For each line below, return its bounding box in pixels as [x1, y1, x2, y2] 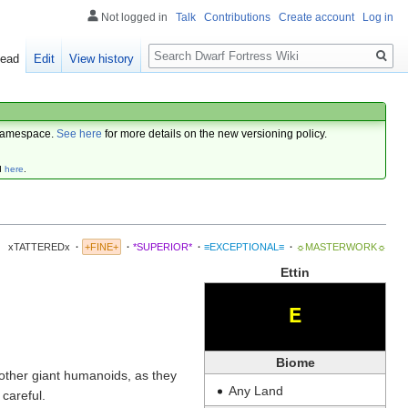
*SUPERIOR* [133, 241, 192, 253]
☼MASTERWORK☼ [296, 241, 386, 253]
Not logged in [101, 11, 168, 24]
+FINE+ [84, 241, 118, 253]
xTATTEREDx [7, 241, 70, 253]
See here [56, 127, 103, 139]
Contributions [204, 11, 270, 24]
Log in [362, 11, 393, 24]
